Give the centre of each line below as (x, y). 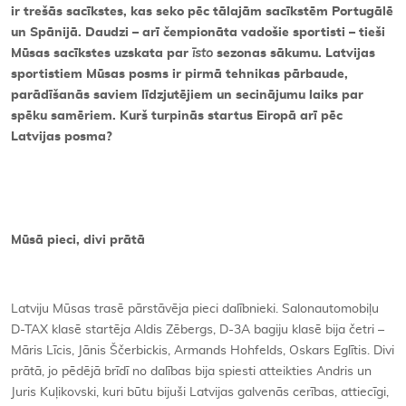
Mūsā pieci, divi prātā (78, 240)
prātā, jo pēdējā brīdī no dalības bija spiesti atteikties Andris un (191, 371)
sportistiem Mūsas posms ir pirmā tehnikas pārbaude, (179, 74)
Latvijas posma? (62, 136)
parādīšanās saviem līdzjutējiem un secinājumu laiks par (187, 95)
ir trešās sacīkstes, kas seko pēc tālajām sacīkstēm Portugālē (202, 11)
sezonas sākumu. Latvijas (294, 53)
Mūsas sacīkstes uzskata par (101, 53)
